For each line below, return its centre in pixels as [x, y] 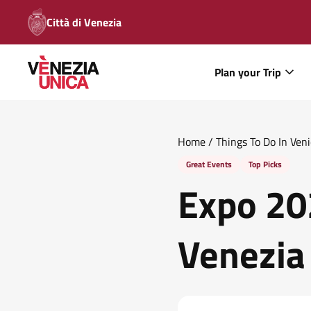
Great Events [209, 164]
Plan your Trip [248, 72]
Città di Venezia [84, 22]
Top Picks [265, 164]
